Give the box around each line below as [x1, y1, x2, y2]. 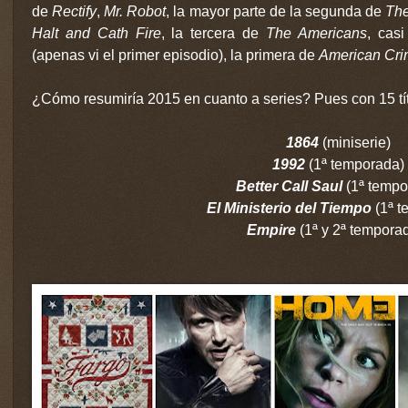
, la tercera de [160, 25, 267, 41]
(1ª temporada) [309, 156, 404, 172]
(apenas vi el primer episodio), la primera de [32, 46, 319, 63]
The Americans [266, 25, 367, 41]
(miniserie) [322, 134, 391, 150]
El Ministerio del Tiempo [206, 199, 375, 216]
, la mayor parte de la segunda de [166, 3, 386, 19]
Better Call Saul [235, 178, 346, 194]
